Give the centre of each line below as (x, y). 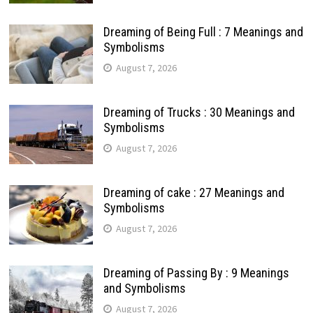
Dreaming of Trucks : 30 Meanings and (199, 112)
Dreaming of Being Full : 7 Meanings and (203, 32)
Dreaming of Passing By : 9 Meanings (196, 273)
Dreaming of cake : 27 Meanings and (194, 193)
